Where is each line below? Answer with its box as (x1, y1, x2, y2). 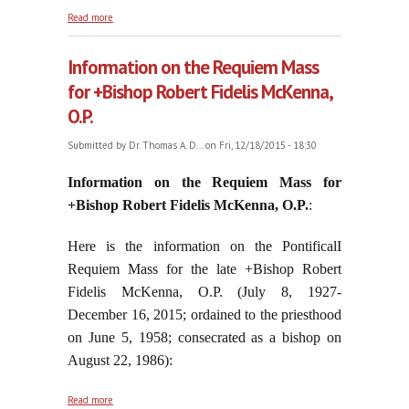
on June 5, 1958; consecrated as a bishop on (68, 330, 341, 346)
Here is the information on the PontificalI (68, 238, 341, 255)
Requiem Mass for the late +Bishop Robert (68, 261, 341, 278)
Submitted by (68, 139, 129, 152)
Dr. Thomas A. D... (129, 139, 203, 152)
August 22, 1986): (68, 352, 173, 369)
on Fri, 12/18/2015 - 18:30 (203, 139, 317, 152)
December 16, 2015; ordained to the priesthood (68, 307, 341, 323)
